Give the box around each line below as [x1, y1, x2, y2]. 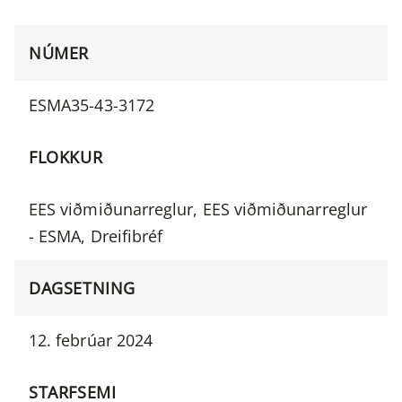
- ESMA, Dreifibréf [29, 225, 163, 247]
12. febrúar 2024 [29, 329, 153, 351]
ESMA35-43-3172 [29, 94, 154, 116]
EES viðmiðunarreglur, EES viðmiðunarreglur [29, 198, 367, 220]
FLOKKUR [29, 146, 103, 168]
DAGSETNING [29, 277, 135, 299]
